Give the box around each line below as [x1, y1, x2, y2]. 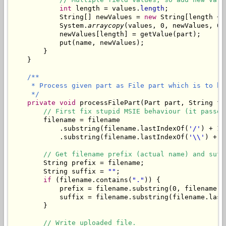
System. [11, 22, 88, 30]
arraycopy [88, 22, 124, 30]
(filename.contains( [51, 176, 132, 184]
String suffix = [11, 167, 108, 176]
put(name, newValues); [11, 39, 144, 47]
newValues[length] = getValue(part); [11, 30, 201, 38]
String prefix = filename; [11, 159, 144, 167]
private [27, 99, 55, 107]
